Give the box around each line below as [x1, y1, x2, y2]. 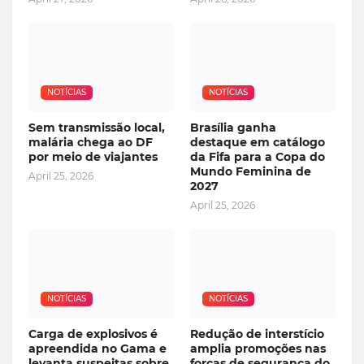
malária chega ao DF [28, 135, 153, 150]
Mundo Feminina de [190, 164, 311, 180]
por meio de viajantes [28, 149, 158, 165]
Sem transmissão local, [28, 120, 165, 136]
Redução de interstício [190, 327, 324, 342]
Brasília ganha [190, 120, 276, 136]
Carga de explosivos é [28, 327, 158, 342]
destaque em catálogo [190, 135, 325, 150]
